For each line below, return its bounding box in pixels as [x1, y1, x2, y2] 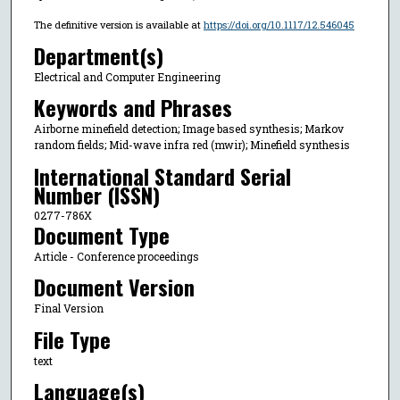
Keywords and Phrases [33, 91, 232, 124]
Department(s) [33, 38, 163, 71]
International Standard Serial [33, 159, 291, 192]
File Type [33, 322, 111, 355]
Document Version [33, 271, 195, 304]
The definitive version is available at [33, 18, 204, 32]
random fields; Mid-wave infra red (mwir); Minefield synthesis [33, 137, 350, 153]
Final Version [33, 301, 104, 316]
